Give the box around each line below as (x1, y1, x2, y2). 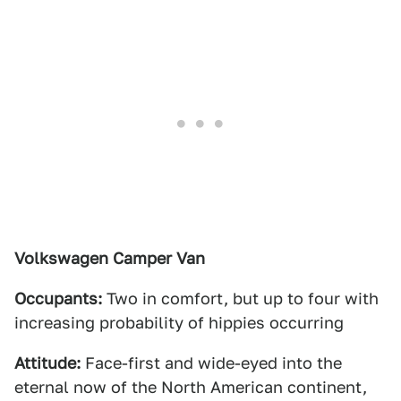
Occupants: (14, 289, 102, 308)
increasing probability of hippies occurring (14, 313, 344, 332)
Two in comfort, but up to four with (102, 289, 379, 308)
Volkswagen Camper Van (14, 249, 205, 268)
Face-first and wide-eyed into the (81, 354, 342, 372)
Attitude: (14, 354, 81, 372)
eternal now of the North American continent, (14, 378, 367, 397)
